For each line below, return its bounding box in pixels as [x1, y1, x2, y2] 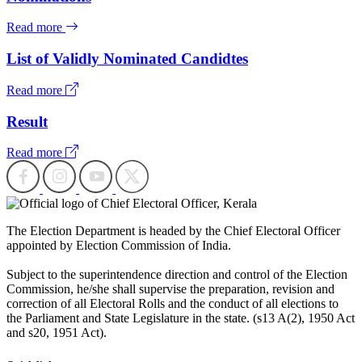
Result [6, 112, 48, 130]
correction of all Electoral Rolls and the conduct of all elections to [6, 297, 339, 311]
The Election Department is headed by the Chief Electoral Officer [6, 224, 340, 238]
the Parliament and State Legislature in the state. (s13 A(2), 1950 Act [6, 311, 355, 326]
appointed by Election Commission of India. [6, 238, 231, 253]
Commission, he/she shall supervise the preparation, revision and [6, 282, 335, 297]
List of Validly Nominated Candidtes [6, 50, 248, 68]
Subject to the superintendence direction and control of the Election [6, 267, 347, 282]
